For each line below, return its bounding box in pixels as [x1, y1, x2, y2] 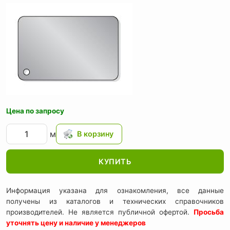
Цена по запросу [6, 106, 64, 115]
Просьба [194, 208, 224, 217]
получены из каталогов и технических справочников [6, 197, 224, 206]
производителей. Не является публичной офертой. [6, 208, 194, 217]
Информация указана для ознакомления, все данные [6, 186, 224, 195]
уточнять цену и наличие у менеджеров [6, 219, 146, 227]
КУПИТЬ [99, 157, 131, 166]
